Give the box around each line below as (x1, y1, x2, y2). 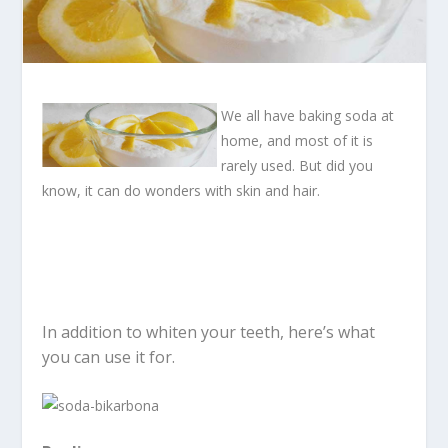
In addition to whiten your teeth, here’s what (42, 321, 376, 344)
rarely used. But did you (221, 155, 374, 175)
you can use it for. (42, 346, 176, 369)
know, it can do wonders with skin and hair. (42, 180, 321, 200)
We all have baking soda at (221, 105, 395, 125)
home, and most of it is (221, 130, 374, 150)
